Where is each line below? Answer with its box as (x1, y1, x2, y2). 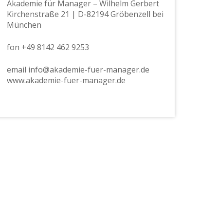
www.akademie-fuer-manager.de (6, 75, 126, 86)
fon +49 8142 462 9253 (6, 42, 89, 53)
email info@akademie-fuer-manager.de (6, 64, 149, 75)
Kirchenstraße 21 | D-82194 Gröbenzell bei (6, 9, 163, 19)
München (6, 19, 41, 30)
